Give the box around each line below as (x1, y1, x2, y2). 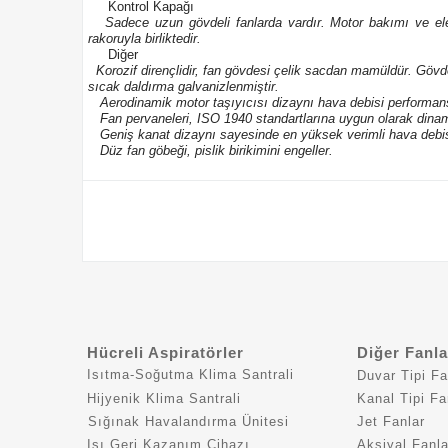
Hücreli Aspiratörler (87, 344, 244, 361)
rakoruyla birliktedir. (88, 31, 201, 46)
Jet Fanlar (357, 414, 425, 429)
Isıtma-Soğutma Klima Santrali (87, 367, 294, 382)
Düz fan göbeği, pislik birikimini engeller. (88, 143, 333, 158)
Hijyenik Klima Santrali (87, 391, 241, 406)
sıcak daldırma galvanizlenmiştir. (88, 79, 279, 94)
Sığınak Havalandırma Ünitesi (88, 414, 289, 429)
